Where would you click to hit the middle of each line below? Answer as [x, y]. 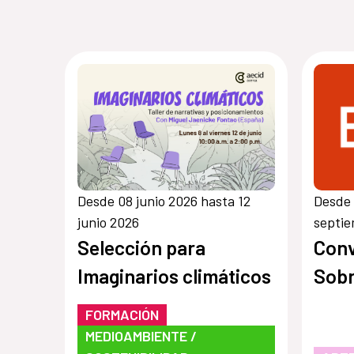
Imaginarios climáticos [174, 275]
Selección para [141, 247]
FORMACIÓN [122, 314]
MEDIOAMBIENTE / [141, 335]
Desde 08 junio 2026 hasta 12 [164, 200]
